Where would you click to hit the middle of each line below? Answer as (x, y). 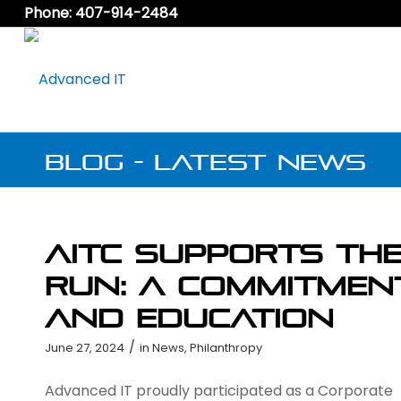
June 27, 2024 (85, 348)
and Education (189, 313)
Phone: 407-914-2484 (101, 13)
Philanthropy (226, 348)
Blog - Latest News (205, 158)
